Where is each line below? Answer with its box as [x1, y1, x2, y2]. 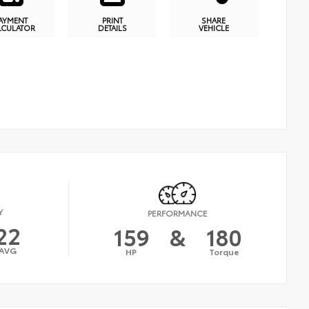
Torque [208, 245, 239, 257]
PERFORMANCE [148, 206, 208, 219]
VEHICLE [198, 22, 229, 34]
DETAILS [97, 22, 127, 34]
